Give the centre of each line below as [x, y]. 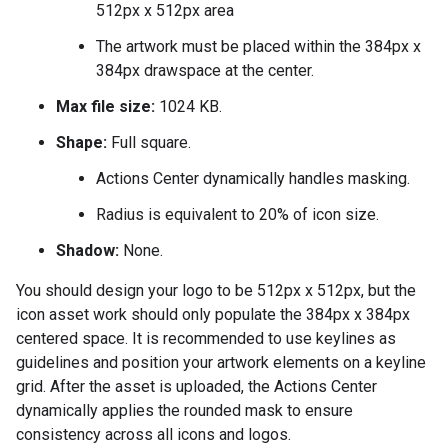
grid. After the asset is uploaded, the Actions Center [196, 386]
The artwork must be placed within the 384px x [258, 46]
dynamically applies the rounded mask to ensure [184, 410]
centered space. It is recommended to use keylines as [206, 338]
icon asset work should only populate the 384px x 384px [213, 314]
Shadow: [87, 250]
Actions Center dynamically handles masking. [253, 178]
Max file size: [105, 106]
